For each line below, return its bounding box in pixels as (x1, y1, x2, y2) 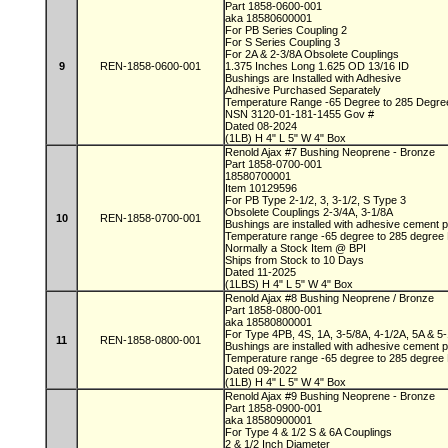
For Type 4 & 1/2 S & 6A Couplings (225, 426, 395, 438)
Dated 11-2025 (225, 266, 299, 278)
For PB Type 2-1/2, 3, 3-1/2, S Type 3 (225, 194, 409, 206)
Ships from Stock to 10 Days (225, 254, 367, 266)
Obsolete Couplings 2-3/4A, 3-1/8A (225, 206, 398, 218)
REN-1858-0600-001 (100, 60, 201, 72)
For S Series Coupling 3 (225, 36, 343, 48)
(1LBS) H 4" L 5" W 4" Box (225, 278, 353, 290)
